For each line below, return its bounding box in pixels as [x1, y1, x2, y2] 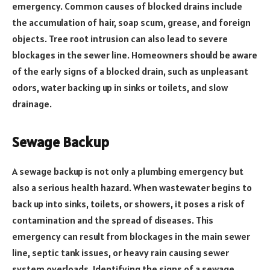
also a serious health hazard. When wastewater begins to [12, 181, 252, 194]
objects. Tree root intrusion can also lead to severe [12, 33, 228, 45]
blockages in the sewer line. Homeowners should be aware [12, 49, 257, 61]
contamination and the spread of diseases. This [12, 214, 213, 227]
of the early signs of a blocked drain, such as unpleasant [12, 65, 248, 78]
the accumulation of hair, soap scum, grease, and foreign [12, 16, 251, 29]
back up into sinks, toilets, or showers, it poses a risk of [12, 198, 245, 210]
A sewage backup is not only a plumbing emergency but [12, 165, 243, 178]
